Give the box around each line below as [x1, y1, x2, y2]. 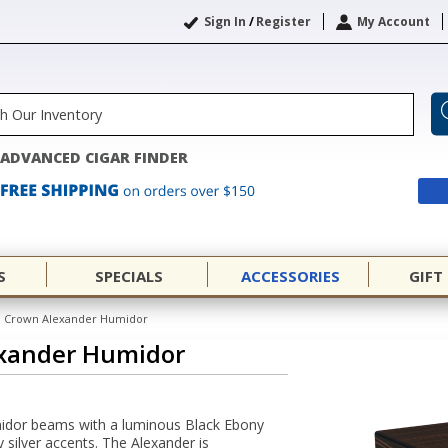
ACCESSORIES [240, 266, 340, 286]
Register [256, 13, 311, 30]
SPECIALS [95, 266, 163, 286]
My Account [357, 13, 430, 30]
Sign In [204, 13, 246, 30]
